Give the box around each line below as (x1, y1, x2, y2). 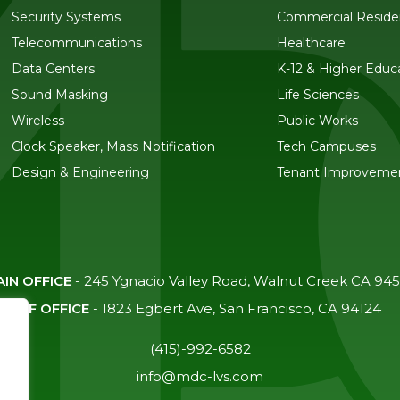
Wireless (12, 112, 65, 129)
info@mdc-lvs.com (137, 368, 263, 385)
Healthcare (276, 35, 346, 51)
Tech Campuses (276, 138, 376, 154)
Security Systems (12, 9, 121, 25)
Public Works (276, 112, 358, 129)
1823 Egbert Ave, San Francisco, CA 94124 (101, 300, 381, 317)
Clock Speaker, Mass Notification (12, 138, 216, 154)
